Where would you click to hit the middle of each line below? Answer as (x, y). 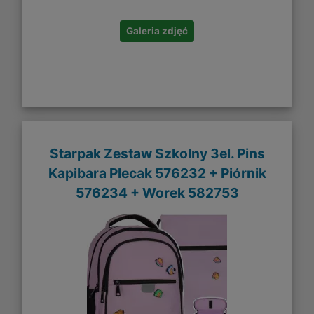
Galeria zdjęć (157, 30)
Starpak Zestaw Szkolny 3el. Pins (157, 154)
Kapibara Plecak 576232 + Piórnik (157, 173)
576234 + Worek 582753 (157, 193)
